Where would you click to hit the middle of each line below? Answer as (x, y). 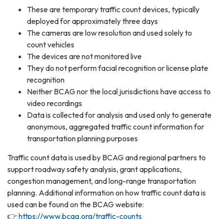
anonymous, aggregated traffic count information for (116, 126)
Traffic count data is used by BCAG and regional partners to (107, 157)
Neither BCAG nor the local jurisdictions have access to (119, 91)
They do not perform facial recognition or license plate (118, 68)
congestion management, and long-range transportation (102, 181)
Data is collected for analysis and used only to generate (119, 115)
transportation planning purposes (82, 138)
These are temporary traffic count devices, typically (113, 9)
